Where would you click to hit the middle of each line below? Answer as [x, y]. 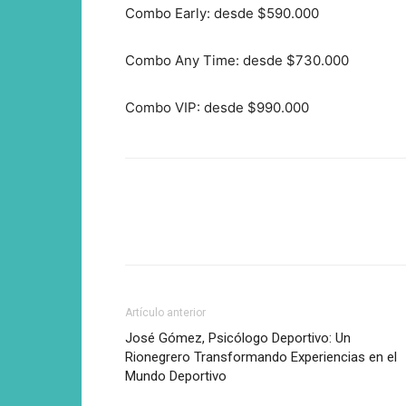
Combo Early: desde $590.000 [222, 13]
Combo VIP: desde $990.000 [217, 107]
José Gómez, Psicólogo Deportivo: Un [238, 338]
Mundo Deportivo [176, 376]
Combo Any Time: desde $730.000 [237, 60]
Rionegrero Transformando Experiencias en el [261, 357]
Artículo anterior [165, 312]
